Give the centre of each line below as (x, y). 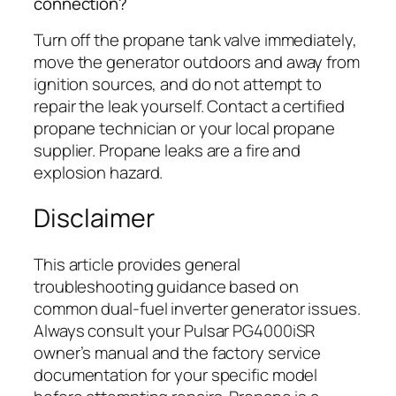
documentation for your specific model (176, 374)
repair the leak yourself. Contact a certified (189, 106)
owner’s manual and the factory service (178, 352)
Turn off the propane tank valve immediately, (195, 39)
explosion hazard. (99, 172)
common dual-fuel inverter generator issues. (197, 308)
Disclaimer (94, 218)
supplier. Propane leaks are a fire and (168, 150)
